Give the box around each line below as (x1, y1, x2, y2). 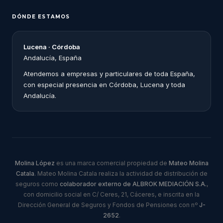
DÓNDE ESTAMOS (12, 13, 70, 20)
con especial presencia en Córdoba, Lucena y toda (23, 80, 185, 89)
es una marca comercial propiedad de (54, 159, 169, 167)
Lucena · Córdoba (23, 42, 80, 51)
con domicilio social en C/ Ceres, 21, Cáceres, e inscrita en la (23, 190, 200, 198)
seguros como (15, 180, 60, 188)
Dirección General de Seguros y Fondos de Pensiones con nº (17, 201, 199, 209)
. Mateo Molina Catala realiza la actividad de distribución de (34, 169, 208, 177)
